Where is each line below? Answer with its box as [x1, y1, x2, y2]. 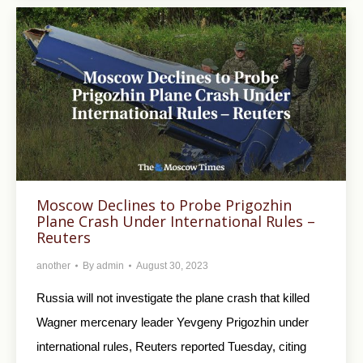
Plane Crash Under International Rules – [36, 211, 315, 231]
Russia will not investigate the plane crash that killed [36, 290, 310, 305]
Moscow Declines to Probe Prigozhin [36, 194, 292, 215]
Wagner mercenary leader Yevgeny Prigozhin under [36, 314, 309, 329]
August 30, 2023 [136, 259, 208, 271]
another [36, 259, 70, 271]
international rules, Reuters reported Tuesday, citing [36, 339, 306, 353]
